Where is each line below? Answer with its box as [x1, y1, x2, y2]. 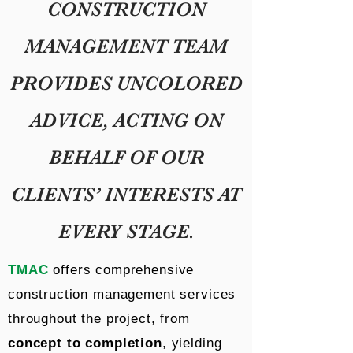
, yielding [162, 336, 222, 351]
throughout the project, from [8, 311, 190, 326]
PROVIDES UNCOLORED [9, 72, 243, 95]
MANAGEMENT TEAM [24, 35, 228, 58]
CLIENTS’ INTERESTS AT [11, 183, 241, 206]
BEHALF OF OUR [48, 146, 204, 169]
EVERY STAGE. [58, 220, 195, 243]
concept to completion [8, 336, 162, 351]
